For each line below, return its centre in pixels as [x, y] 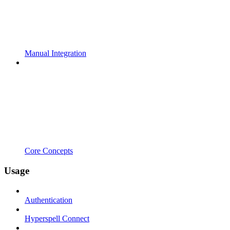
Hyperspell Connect [57, 218]
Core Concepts [49, 151]
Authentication [49, 200]
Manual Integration [55, 53]
